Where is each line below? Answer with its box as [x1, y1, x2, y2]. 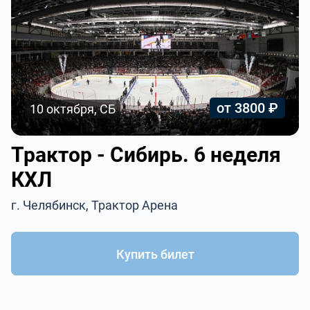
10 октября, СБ [30, 102, 116, 116]
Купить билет [116, 247, 194, 262]
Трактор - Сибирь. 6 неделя [11, 143, 282, 167]
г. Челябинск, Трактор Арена [11, 198, 179, 212]
